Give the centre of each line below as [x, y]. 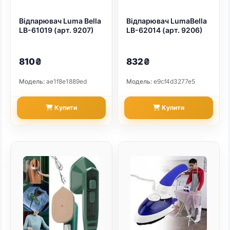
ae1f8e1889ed [66, 82]
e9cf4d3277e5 [174, 82]
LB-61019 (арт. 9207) [56, 30]
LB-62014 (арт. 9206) [165, 30]
